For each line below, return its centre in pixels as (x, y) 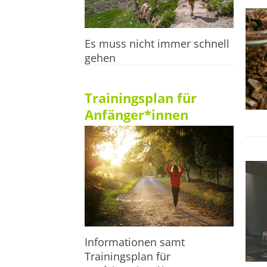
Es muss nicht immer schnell (157, 43)
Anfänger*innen (136, 114)
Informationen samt (135, 242)
